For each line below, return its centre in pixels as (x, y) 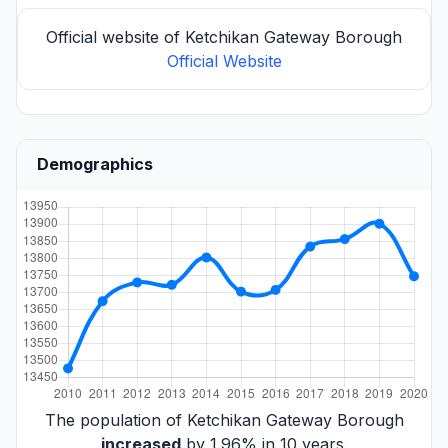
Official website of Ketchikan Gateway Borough (224, 36)
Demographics (95, 163)
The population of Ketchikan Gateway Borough (224, 419)
